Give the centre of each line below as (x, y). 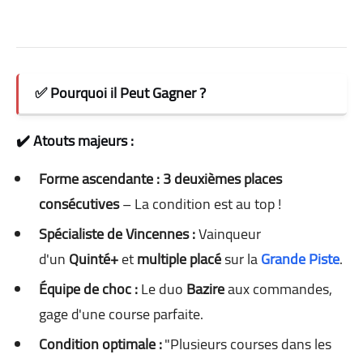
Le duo (162, 288)
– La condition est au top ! (200, 203)
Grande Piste (300, 258)
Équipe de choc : (88, 288)
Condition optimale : (100, 344)
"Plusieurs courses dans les (247, 344)
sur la (241, 258)
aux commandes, (278, 288)
